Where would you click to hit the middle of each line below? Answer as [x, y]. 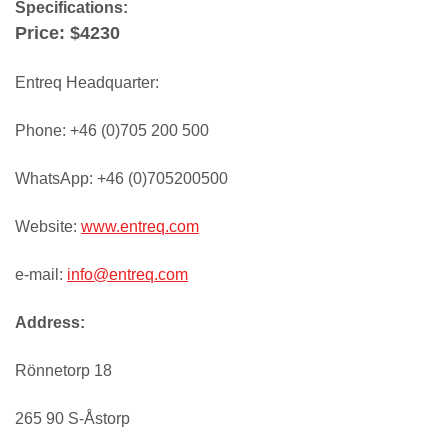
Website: [48, 226]
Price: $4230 [67, 32]
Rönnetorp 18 [63, 370]
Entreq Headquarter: [87, 82]
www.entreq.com [140, 226]
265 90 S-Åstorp [72, 418]
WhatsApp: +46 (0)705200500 [121, 178]
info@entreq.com [127, 274]
